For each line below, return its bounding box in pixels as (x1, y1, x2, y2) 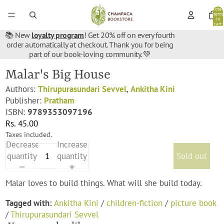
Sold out (176, 150, 207, 161)
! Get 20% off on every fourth (83, 30, 175, 40)
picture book (170, 197, 216, 209)
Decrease (6, 138, 40, 150)
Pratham (44, 95, 75, 106)
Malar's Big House (5, 67, 111, 82)
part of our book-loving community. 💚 (29, 49, 151, 59)
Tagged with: (5, 197, 52, 209)
